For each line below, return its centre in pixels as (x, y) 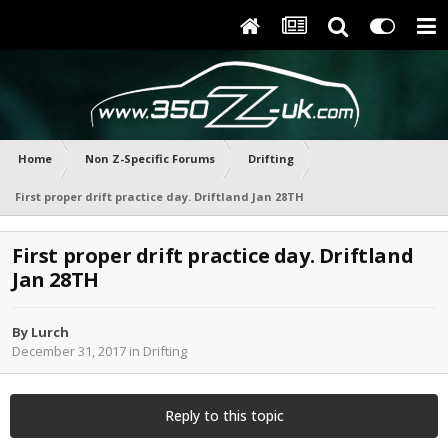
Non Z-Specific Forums (150, 158)
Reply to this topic (224, 416)
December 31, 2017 (69, 351)
